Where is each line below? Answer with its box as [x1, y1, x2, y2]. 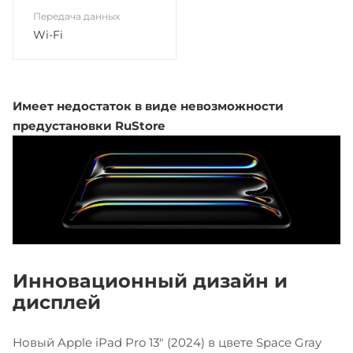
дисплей [13, 291, 101, 314]
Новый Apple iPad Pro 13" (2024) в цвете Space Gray [13, 335, 321, 351]
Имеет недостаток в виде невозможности [13, 98, 284, 113]
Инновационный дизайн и [13, 269, 288, 293]
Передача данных [33, 9, 120, 22]
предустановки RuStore [13, 117, 165, 133]
